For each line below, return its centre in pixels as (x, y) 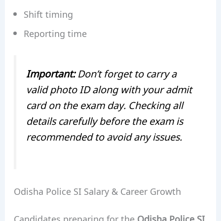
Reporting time (55, 33)
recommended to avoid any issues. (104, 136)
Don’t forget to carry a (126, 73)
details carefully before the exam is (104, 120)
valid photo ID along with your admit (109, 89)
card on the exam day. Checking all (104, 104)
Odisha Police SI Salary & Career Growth (97, 191)
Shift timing (48, 14)
